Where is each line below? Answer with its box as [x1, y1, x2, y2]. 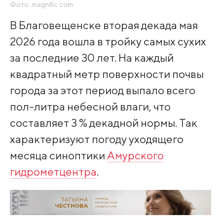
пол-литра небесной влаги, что [9, 99, 171, 113]
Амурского [107, 148, 164, 162]
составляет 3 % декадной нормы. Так [9, 115, 197, 129]
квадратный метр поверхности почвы [9, 67, 204, 80]
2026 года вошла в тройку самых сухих [9, 34, 206, 48]
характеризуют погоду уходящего [9, 132, 184, 146]
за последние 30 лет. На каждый [9, 50, 174, 64]
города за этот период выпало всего [9, 83, 195, 97]
